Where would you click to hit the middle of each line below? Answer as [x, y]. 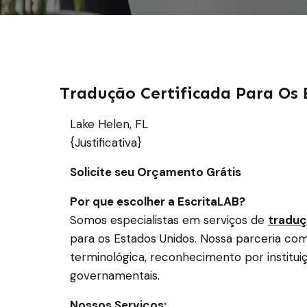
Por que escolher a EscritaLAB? [158, 201]
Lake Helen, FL [109, 124]
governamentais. [115, 275]
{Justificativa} [106, 143]
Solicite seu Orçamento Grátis [156, 172]
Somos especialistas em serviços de [169, 220]
